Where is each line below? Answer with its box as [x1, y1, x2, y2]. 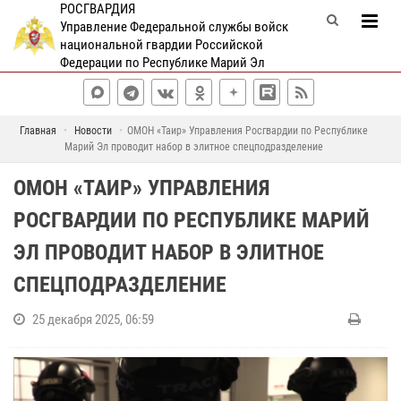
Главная [20, 124, 56, 137]
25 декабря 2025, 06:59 [32, 311, 154, 328]
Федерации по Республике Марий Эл [59, 55, 265, 71]
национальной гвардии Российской [59, 37, 263, 53]
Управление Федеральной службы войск [59, 19, 288, 35]
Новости [74, 124, 112, 137]
